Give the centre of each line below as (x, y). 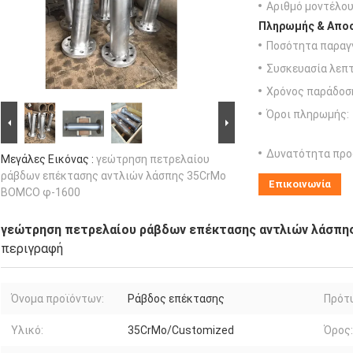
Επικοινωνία (300, 184)
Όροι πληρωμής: (308, 115)
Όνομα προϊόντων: (58, 299)
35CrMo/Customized (181, 331)
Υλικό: (27, 331)
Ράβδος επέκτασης (176, 299)
